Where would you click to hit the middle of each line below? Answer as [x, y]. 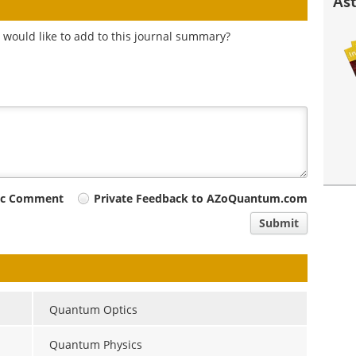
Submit [279, 223]
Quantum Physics [95, 344]
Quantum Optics [93, 309]
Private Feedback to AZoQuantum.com [201, 199]
